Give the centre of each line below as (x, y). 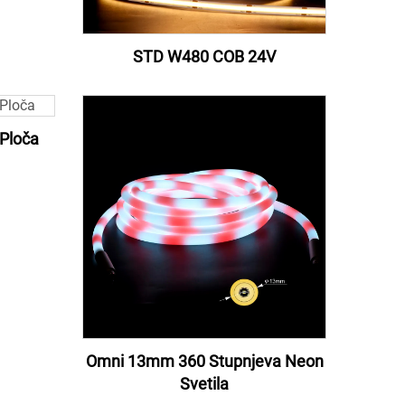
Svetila (204, 384)
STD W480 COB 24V (204, 57)
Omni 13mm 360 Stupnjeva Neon (204, 362)
